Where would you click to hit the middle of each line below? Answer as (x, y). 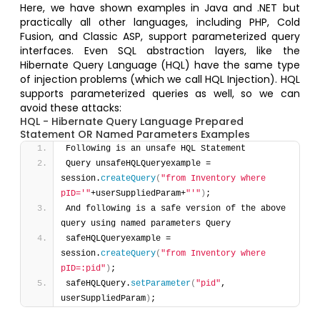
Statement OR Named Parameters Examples (135, 135)
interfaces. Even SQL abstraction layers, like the (160, 51)
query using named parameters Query (149, 224)
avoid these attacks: (71, 108)
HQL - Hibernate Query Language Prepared (132, 122)
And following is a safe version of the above (176, 209)
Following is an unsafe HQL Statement (159, 149)
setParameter (161, 284)
